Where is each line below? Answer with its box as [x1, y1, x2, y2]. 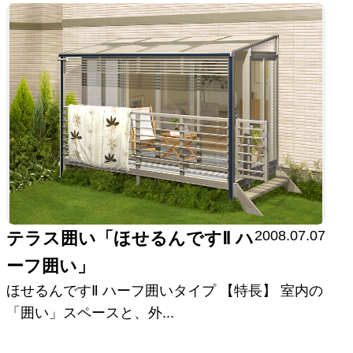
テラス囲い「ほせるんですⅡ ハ [6, 228, 255, 248]
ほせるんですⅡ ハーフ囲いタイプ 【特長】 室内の [6, 282, 324, 299]
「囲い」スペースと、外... [6, 304, 175, 321]
